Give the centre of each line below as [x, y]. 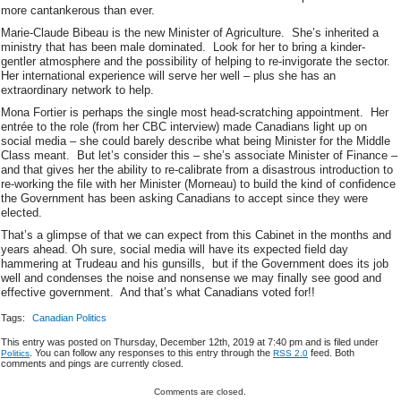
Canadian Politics [69, 317]
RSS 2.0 [290, 353]
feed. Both [331, 352]
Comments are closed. [200, 391]
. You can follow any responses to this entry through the [151, 352]
